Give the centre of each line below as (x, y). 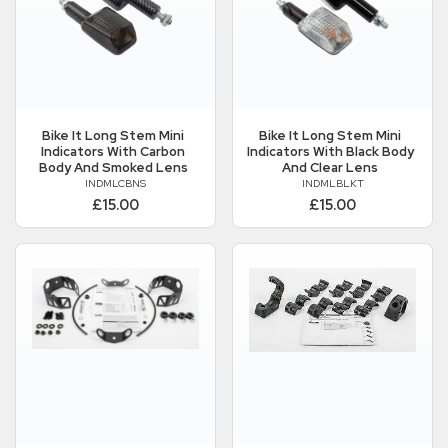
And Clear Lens (330, 168)
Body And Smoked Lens (113, 168)
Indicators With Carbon (113, 152)
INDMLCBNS (115, 183)
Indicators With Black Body (330, 152)
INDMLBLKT (332, 183)
